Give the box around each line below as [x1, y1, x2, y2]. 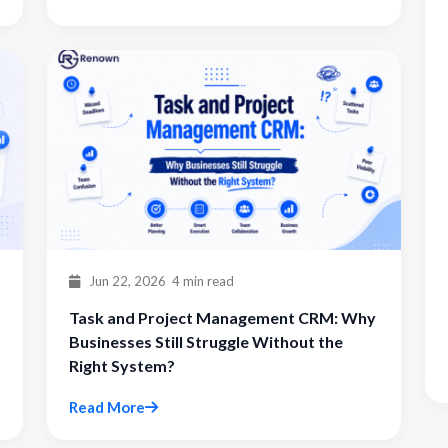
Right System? [69, 356, 175, 375]
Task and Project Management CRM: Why [69, 308, 376, 327]
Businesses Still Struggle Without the [69, 332, 343, 351]
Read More [69, 398, 145, 416]
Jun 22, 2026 [86, 273, 166, 289]
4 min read [172, 273, 234, 289]
